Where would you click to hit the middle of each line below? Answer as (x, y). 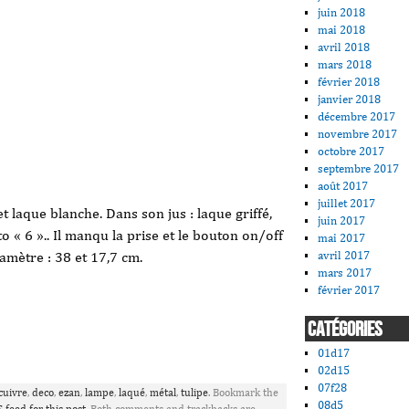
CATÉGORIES (345, 330)
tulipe (194, 393)
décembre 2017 (357, 116)
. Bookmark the (243, 393)
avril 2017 (344, 255)
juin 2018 (342, 12)
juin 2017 (342, 220)
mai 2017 (342, 237)
